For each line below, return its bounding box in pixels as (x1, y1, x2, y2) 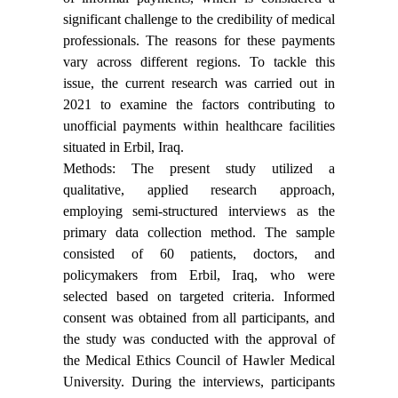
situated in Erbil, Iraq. (62, 139, 184, 155)
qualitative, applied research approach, (62, 182, 336, 198)
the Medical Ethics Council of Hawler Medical (62, 353, 336, 369)
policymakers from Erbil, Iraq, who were (62, 267, 336, 283)
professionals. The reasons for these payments (62, 33, 336, 49)
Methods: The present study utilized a (62, 161, 336, 177)
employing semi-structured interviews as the (62, 203, 336, 219)
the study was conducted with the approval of (62, 331, 336, 347)
